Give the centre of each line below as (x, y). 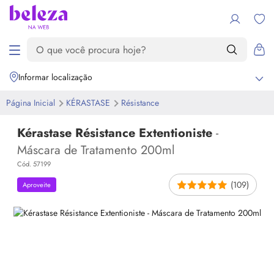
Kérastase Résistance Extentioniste (117, 133)
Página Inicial (32, 103)
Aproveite (37, 185)
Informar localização (55, 77)
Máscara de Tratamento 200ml (96, 150)
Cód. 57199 (34, 164)
